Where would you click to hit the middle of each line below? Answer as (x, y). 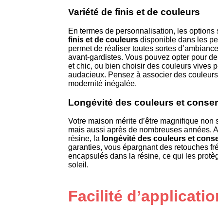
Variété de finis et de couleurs (134, 12)
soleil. (78, 165)
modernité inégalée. (102, 83)
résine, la (85, 139)
